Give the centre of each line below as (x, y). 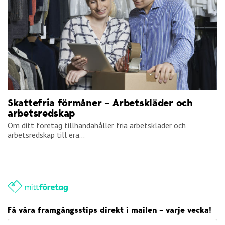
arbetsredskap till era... (46, 135)
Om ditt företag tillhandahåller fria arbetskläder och (97, 125)
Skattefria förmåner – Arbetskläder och (100, 103)
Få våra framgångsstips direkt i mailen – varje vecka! (109, 210)
